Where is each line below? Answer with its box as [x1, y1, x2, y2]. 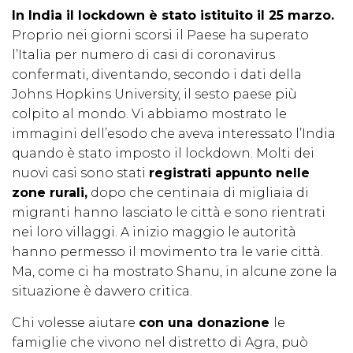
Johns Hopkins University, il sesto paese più [12, 87, 297, 102]
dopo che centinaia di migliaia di [87, 185, 309, 201]
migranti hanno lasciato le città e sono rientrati [12, 205, 325, 221]
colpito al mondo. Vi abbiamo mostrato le [12, 106, 287, 122]
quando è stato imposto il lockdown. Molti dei [12, 146, 314, 162]
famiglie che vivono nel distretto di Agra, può [12, 335, 308, 351]
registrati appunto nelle [149, 165, 310, 181]
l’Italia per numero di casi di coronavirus [12, 47, 275, 63]
